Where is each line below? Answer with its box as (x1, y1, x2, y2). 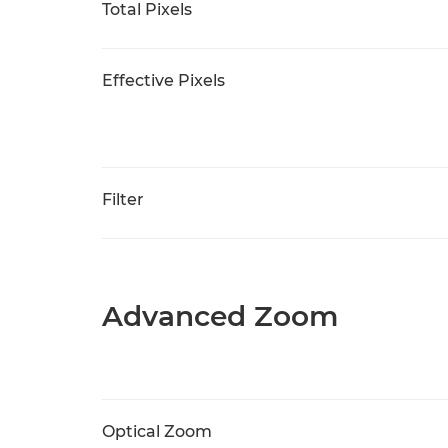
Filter (102, 190, 144, 209)
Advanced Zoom (102, 299, 338, 333)
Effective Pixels (102, 71, 225, 90)
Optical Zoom (102, 422, 212, 441)
